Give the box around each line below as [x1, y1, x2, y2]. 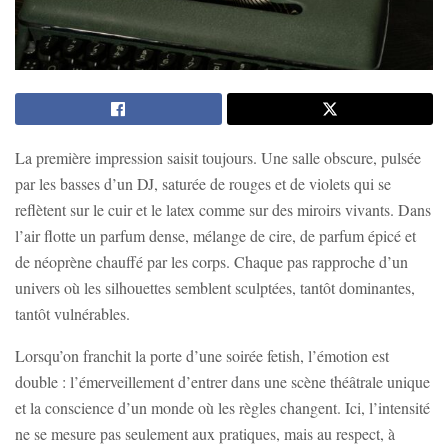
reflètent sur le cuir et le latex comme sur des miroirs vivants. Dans [15, 199, 431, 221]
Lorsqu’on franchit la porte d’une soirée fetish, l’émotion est [15, 345, 389, 367]
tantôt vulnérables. [15, 303, 130, 325]
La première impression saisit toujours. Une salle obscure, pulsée [15, 147, 421, 169]
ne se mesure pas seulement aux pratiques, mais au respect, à [15, 423, 395, 445]
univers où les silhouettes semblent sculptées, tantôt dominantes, [15, 277, 415, 299]
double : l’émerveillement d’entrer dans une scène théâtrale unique [15, 371, 430, 393]
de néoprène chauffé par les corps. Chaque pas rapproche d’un [15, 251, 408, 273]
